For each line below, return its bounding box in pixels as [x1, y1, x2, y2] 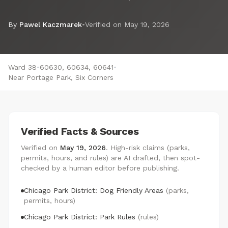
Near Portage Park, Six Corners [8, 73, 113, 81]
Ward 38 [8, 63, 37, 71]
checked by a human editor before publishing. [21, 164, 179, 172]
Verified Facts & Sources [21, 125, 138, 137]
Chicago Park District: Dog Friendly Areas [24, 186, 163, 194]
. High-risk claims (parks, [106, 144, 190, 152]
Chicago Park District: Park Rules [24, 213, 135, 221]
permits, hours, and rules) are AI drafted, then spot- [21, 154, 200, 162]
